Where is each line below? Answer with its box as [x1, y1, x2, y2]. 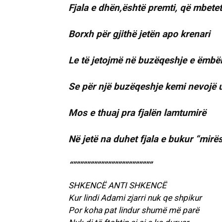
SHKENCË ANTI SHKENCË [68, 180, 166, 191]
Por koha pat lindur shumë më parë [68, 205, 199, 216]
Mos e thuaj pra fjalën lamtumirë [68, 107, 206, 119]
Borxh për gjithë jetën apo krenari [68, 28, 210, 40]
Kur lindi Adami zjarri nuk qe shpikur [68, 193, 202, 203]
